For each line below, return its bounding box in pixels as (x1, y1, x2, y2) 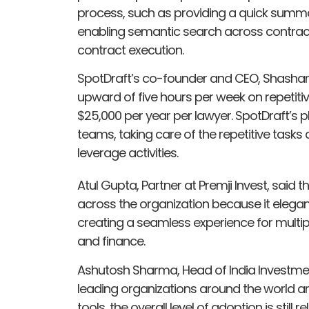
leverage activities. (77, 144, 178, 162)
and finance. (77, 232, 145, 250)
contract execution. (77, 41, 183, 59)
